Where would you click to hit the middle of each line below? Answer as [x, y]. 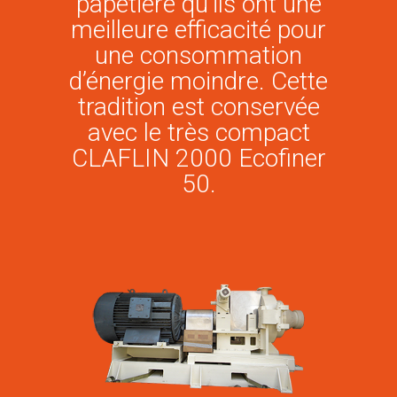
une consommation [198, 55]
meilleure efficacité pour [198, 30]
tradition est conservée [198, 107]
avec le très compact [198, 132]
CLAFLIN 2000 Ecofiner [198, 158]
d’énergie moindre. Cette [198, 81]
